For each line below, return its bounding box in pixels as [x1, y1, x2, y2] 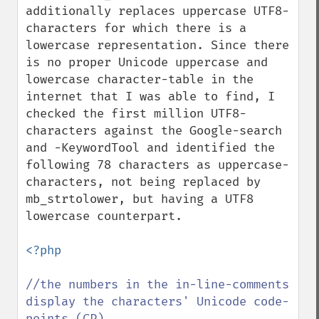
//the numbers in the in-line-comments [26, 277, 289, 292]
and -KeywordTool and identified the [26, 140, 275, 155]
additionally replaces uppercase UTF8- [26, 4, 289, 19]
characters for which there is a [26, 21, 246, 36]
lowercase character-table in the [26, 72, 253, 87]
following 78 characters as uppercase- [26, 157, 289, 172]
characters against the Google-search [26, 123, 282, 138]
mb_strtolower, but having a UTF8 [26, 192, 253, 206]
